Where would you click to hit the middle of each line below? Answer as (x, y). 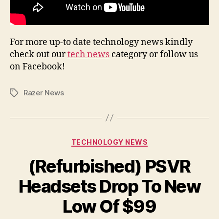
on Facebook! (37, 66)
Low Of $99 (109, 207)
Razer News (44, 92)
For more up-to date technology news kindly (101, 42)
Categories (131, 140)
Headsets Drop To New (109, 186)
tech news (88, 54)
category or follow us (154, 54)
